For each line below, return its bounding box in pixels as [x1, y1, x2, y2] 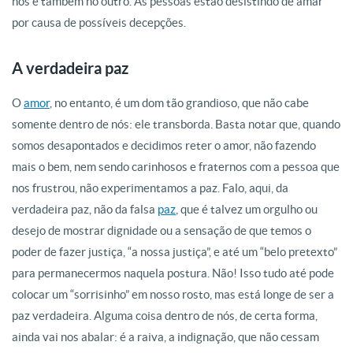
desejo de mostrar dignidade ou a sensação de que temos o [12, 224, 311, 237]
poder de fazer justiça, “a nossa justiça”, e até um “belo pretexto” [12, 245, 337, 258]
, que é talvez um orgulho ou [176, 203, 318, 216]
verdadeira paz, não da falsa [12, 203, 158, 216]
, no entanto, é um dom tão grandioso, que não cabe [50, 96, 309, 110]
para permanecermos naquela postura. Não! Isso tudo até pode [12, 266, 334, 280]
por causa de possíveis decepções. [12, 16, 186, 29]
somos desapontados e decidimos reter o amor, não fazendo [12, 139, 316, 152]
